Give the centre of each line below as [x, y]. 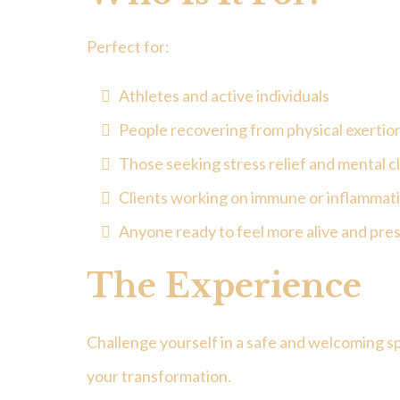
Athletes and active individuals [224, 96]
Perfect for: [128, 47]
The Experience [224, 287]
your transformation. [159, 376]
